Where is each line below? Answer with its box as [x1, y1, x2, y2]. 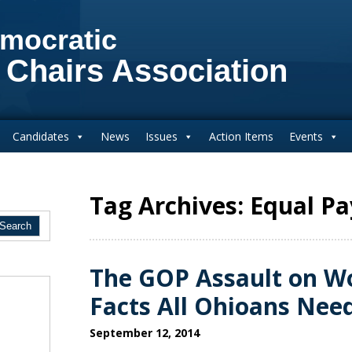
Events [288, 129, 323, 144]
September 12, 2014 [90, 325, 200, 340]
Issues [145, 129, 178, 144]
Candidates [12, 129, 69, 144]
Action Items [208, 129, 273, 144]
